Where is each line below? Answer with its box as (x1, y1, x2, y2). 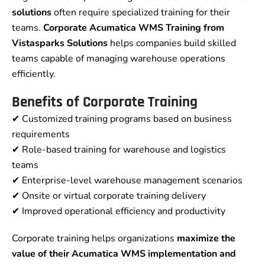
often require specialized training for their (51, 6, 230, 20)
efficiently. (12, 67, 56, 81)
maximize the (177, 232, 235, 245)
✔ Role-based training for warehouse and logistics (12, 143, 226, 157)
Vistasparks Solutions (12, 37, 108, 50)
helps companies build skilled (108, 37, 236, 50)
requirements (12, 128, 70, 141)
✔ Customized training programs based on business (12, 112, 232, 126)
